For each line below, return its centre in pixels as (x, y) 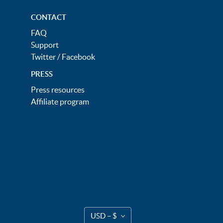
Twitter (43, 57)
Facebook (78, 57)
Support (45, 45)
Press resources (58, 90)
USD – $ (104, 216)
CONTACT (49, 17)
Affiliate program (60, 102)
